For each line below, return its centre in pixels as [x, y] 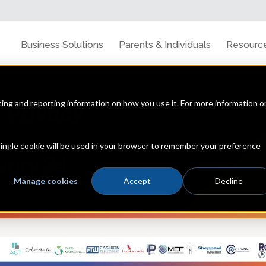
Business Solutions [62, 45]
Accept [137, 181]
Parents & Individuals [164, 45]
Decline [229, 181]
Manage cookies [46, 181]
